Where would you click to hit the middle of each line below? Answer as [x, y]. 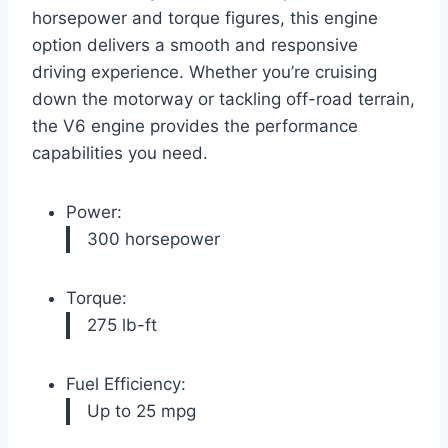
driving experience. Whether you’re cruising [204, 71]
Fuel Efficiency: [126, 383]
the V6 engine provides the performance [195, 125]
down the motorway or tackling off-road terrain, [223, 98]
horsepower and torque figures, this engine [205, 17]
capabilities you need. [120, 152]
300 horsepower [153, 238]
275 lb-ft [122, 324]
